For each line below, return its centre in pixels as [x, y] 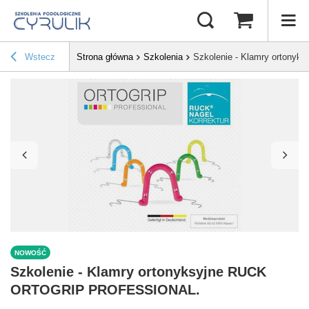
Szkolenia [163, 57]
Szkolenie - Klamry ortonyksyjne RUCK [138, 272]
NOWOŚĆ [30, 252]
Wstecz [39, 57]
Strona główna [105, 57]
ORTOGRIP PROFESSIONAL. [105, 290]
